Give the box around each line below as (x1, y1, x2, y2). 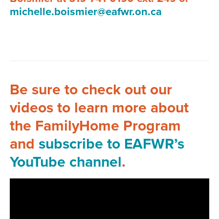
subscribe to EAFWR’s (39, 135, 184, 153)
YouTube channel (10, 153, 122, 171)
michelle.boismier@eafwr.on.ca (10, 5, 162, 18)
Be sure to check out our (10, 81, 172, 99)
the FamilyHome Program (10, 117, 181, 135)
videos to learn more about (10, 99, 189, 117)
